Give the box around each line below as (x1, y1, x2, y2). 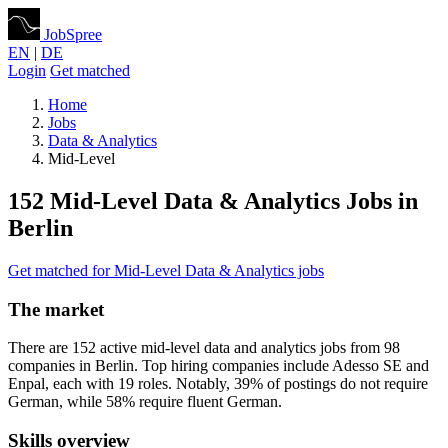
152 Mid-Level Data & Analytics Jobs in (8, 187, 418, 214)
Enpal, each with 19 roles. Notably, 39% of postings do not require (8, 375, 428, 393)
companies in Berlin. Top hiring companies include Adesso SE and (8, 357, 429, 375)
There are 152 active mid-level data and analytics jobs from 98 (8, 339, 400, 357)
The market (8, 298, 104, 320)
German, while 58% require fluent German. (8, 393, 282, 411)
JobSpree (44, 26, 102, 43)
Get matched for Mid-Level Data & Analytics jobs (8, 261, 324, 279)
